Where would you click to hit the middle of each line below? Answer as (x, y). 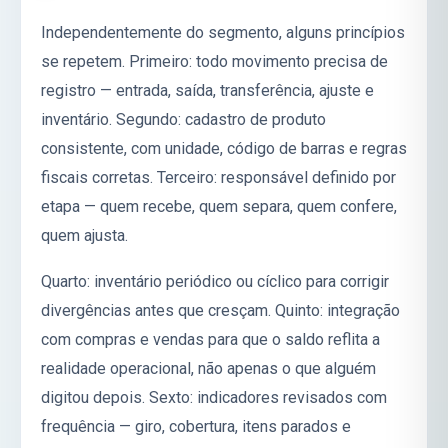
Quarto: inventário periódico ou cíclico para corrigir (215, 282)
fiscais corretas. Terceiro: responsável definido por (218, 178)
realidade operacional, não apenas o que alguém (208, 369)
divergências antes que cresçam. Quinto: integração (220, 311)
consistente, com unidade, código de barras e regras (224, 149)
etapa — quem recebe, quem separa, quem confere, (219, 207)
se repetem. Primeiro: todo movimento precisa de (214, 62)
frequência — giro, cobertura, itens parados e (196, 427)
